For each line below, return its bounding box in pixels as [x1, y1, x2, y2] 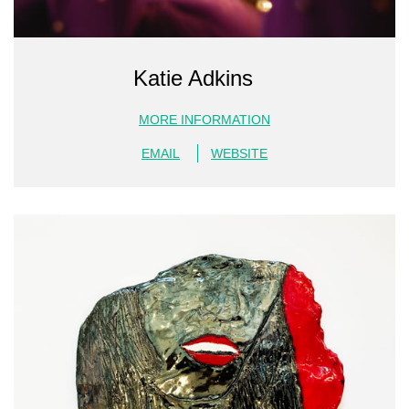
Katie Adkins [133, 65, 253, 90]
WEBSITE [211, 145, 267, 161]
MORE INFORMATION [139, 111, 270, 127]
